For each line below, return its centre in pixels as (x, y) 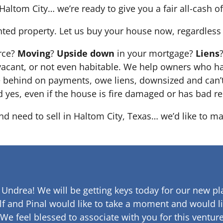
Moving (34, 54)
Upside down (86, 54)
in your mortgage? (155, 54)
